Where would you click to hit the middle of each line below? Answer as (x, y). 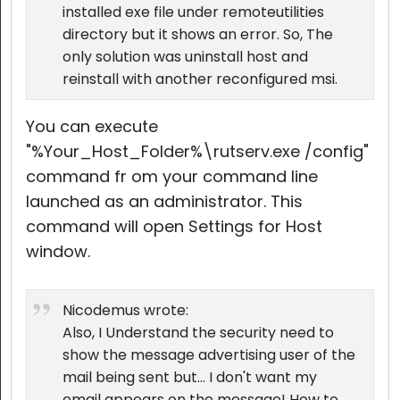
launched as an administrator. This (164, 201)
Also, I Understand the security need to (198, 333)
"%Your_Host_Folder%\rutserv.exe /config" (197, 151)
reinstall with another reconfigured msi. (200, 79)
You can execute (92, 126)
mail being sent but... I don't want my (190, 377)
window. (58, 251)
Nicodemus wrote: (125, 310)
